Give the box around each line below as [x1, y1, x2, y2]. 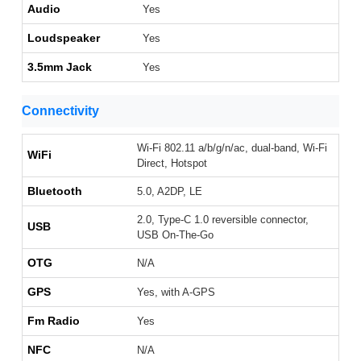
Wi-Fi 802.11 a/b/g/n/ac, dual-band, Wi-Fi [137, 142, 327, 155]
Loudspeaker [27, 31, 100, 45]
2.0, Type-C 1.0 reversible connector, [137, 214, 309, 226]
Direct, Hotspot [137, 157, 207, 170]
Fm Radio [27, 314, 80, 328]
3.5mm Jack [27, 60, 92, 74]
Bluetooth [27, 185, 82, 198]
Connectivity [22, 104, 99, 118]
